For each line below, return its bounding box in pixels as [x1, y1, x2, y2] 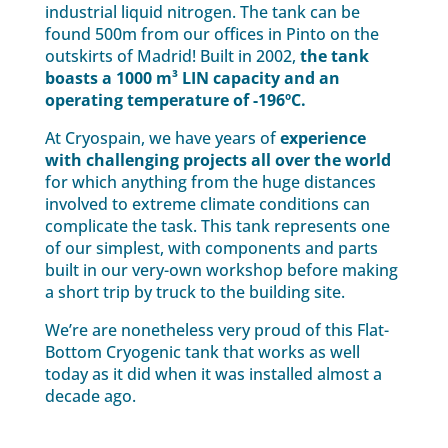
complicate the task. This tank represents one [44, 215, 390, 238]
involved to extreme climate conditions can [44, 193, 370, 216]
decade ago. [44, 385, 136, 408]
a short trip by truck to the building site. [44, 281, 345, 304]
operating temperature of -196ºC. [44, 89, 306, 112]
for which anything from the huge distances [44, 171, 376, 194]
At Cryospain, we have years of [44, 127, 280, 150]
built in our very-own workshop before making [44, 259, 398, 282]
